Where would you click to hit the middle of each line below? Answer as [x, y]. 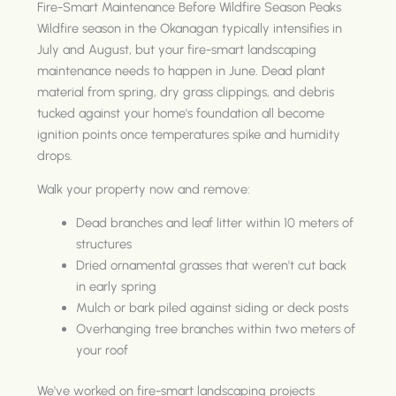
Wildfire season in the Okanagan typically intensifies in [190, 28]
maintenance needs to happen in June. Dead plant [182, 70]
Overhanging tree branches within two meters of [216, 328]
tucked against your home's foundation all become [181, 113]
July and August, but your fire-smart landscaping [177, 49]
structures [104, 244]
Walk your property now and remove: [144, 189]
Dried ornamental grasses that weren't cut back [212, 265]
